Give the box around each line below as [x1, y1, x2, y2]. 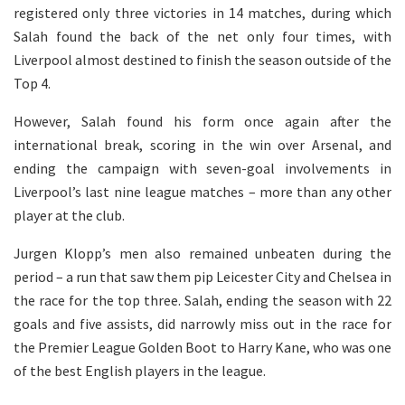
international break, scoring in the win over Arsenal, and [14, 136, 391, 155]
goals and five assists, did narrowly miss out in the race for [14, 315, 391, 334]
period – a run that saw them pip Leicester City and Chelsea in [14, 268, 391, 287]
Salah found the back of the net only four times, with [14, 27, 391, 46]
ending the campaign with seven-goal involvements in [14, 159, 391, 178]
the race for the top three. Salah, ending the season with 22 [14, 291, 391, 310]
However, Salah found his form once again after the [14, 112, 391, 131]
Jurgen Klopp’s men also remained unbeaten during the [14, 244, 391, 263]
